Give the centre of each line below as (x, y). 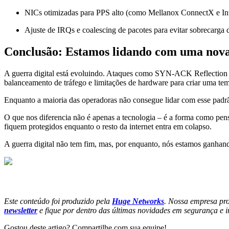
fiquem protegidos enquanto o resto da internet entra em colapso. (108, 127)
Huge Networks (138, 201)
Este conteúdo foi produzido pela (58, 201)
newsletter (21, 210)
